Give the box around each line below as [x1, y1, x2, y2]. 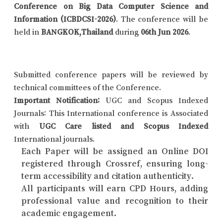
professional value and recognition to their [21, 196, 208, 205]
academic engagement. [21, 208, 116, 218]
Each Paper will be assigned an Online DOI [21, 146, 208, 156]
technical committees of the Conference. [14, 83, 161, 91]
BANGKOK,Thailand [41, 27, 113, 36]
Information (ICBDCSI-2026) [14, 14, 116, 23]
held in [14, 27, 41, 36]
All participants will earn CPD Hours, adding [21, 183, 208, 193]
